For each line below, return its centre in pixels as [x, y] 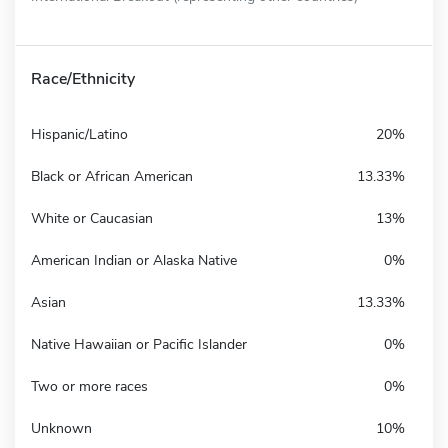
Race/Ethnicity [83, 78]
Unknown [61, 428]
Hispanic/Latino [79, 134]
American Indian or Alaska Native [134, 260]
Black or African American [112, 176]
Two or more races [89, 386]
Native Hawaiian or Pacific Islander [139, 344]
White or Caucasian [92, 218]
